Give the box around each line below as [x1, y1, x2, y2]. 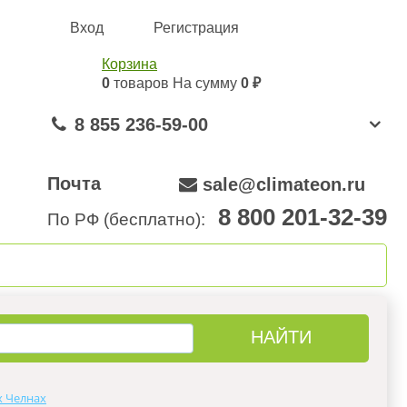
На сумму [173, 75, 241, 91]
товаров [110, 75, 173, 91]
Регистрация [154, 20, 239, 35]
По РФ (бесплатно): [47, 210, 214, 229]
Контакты [264, 256, 334, 274]
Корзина [102, 56, 157, 72]
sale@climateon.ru [203, 174, 365, 194]
